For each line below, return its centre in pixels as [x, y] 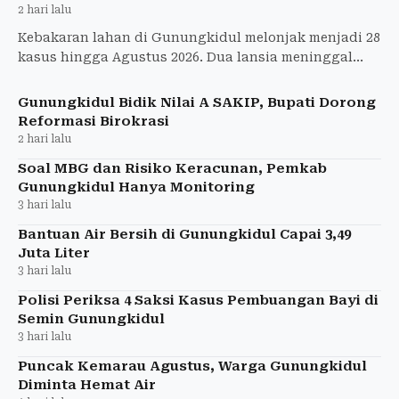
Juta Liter [54, 253]
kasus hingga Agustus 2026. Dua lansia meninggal [185, 57]
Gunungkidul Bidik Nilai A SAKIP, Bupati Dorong [197, 103]
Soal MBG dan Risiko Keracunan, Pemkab [172, 169]
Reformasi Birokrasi [94, 122]
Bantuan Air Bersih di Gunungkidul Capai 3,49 [184, 235]
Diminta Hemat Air [87, 385]
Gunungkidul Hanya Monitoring [136, 187]
